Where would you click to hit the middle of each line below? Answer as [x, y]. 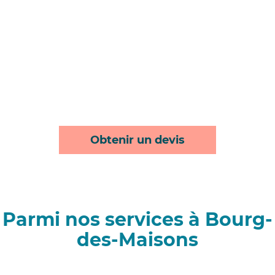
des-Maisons [137, 240]
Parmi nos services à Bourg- [137, 220]
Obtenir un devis [137, 140]
